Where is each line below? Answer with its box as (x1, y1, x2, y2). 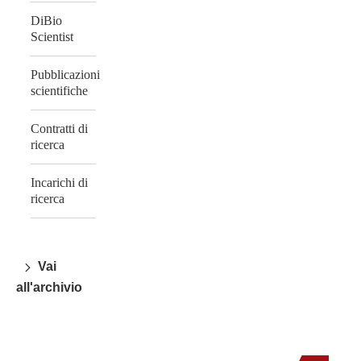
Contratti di (31, 121, 88, 135)
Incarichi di (31, 176, 88, 190)
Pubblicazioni (31, 67, 100, 81)
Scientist (31, 29, 73, 44)
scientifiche (31, 83, 88, 98)
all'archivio (16, 280, 82, 295)
